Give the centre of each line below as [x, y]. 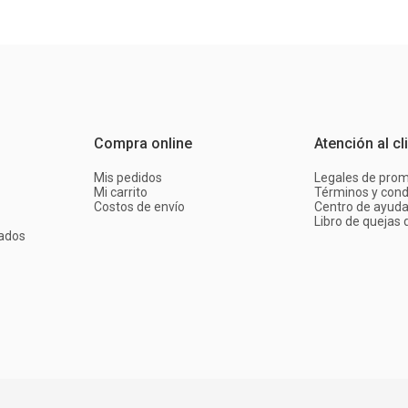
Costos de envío [140, 207]
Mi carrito [121, 192]
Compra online [143, 143]
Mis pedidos [128, 178]
